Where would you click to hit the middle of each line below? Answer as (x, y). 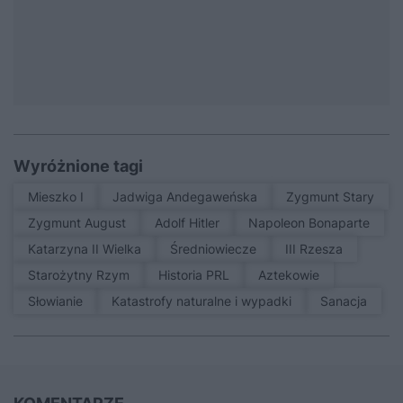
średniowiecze (217, 249)
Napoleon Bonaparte (314, 223)
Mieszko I (61, 197)
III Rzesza (316, 249)
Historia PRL (198, 275)
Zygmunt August (81, 223)
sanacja (348, 301)
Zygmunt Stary (334, 197)
